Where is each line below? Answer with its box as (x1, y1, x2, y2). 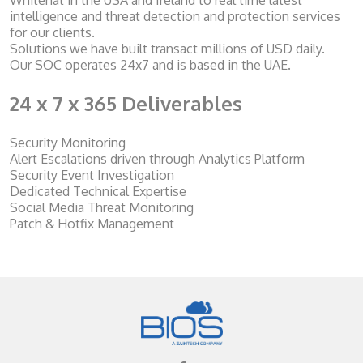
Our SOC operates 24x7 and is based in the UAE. (10, 57, 291, 74)
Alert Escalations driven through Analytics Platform (10, 151, 305, 168)
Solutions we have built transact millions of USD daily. (10, 41, 325, 58)
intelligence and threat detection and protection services (10, 8, 340, 25)
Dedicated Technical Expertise (10, 183, 186, 200)
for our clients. (10, 24, 95, 41)
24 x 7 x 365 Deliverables (10, 91, 242, 117)
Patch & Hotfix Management (10, 216, 174, 233)
